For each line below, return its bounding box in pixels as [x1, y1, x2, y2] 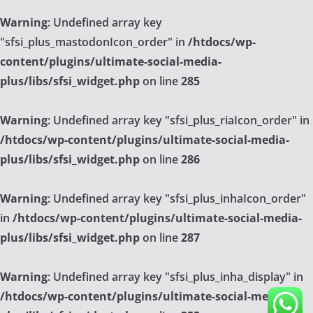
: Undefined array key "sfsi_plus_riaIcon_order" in [48, 112, 310, 129]
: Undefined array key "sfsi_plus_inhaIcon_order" [48, 191, 306, 207]
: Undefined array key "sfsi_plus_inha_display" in [48, 269, 303, 285]
